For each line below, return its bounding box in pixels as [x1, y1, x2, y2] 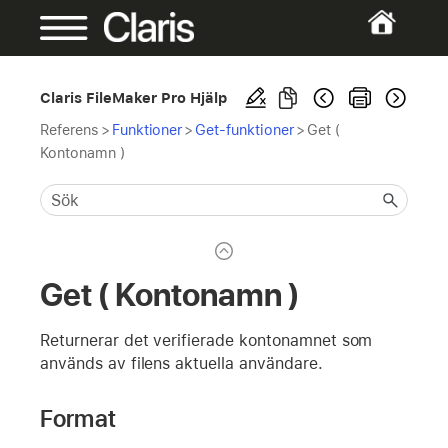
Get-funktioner [195, 121, 294, 138]
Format [40, 403, 116, 433]
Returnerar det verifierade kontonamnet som [40, 330, 373, 350]
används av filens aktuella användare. [40, 353, 323, 373]
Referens [40, 121, 99, 138]
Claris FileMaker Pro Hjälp [40, 89, 228, 106]
